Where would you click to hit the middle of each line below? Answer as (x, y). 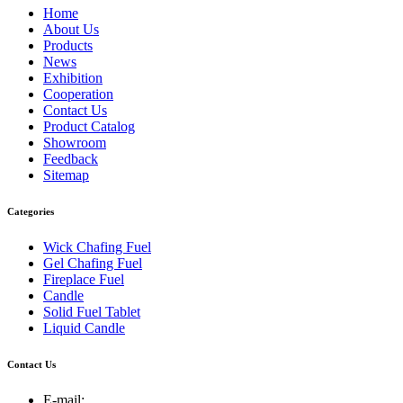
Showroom (75, 142)
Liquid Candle (84, 327)
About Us (71, 29)
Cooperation (78, 94)
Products (68, 45)
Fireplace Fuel (84, 279)
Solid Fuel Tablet (92, 311)
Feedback (71, 158)
